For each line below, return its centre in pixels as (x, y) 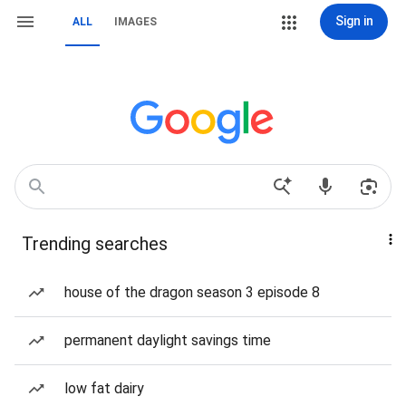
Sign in (354, 21)
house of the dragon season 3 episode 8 (192, 292)
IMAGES (135, 22)
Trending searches (95, 244)
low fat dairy (104, 388)
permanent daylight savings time (168, 340)
